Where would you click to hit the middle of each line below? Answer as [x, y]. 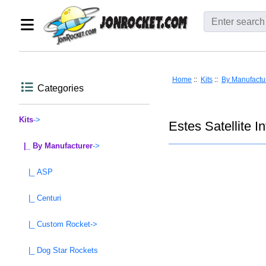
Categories [61, 88]
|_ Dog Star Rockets [58, 251]
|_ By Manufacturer [56, 146]
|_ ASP [36, 172]
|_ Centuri [40, 198]
